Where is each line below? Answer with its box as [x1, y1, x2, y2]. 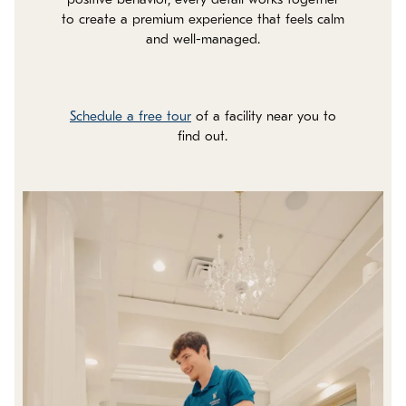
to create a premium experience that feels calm [61, 13, 344, 27]
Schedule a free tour [69, 110, 191, 124]
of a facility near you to [190, 110, 336, 124]
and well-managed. [145, 33, 260, 47]
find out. [178, 130, 228, 144]
